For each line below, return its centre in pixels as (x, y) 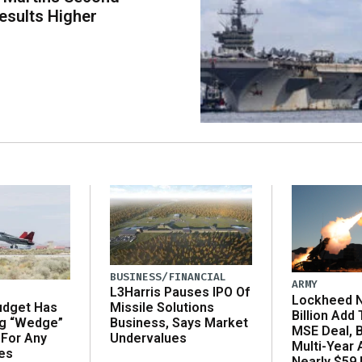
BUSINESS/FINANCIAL (168, 277)
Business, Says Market (179, 323)
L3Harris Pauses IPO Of (180, 293)
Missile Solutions (162, 308)
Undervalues (148, 339)
